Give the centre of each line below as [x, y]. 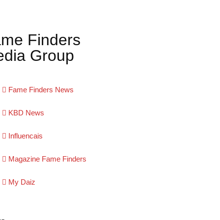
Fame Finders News [41, 90]
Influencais [26, 136]
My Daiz [22, 182]
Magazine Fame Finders [47, 159]
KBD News [26, 113]
